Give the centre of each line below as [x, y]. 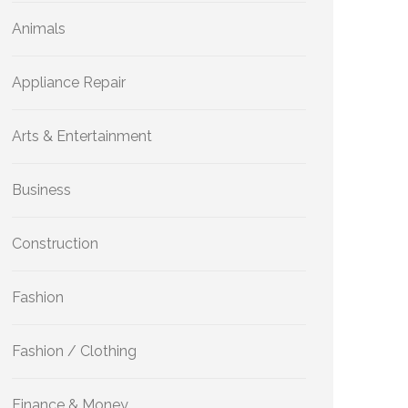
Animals [39, 29]
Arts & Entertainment [82, 136]
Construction [55, 244]
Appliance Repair [69, 82]
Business [41, 190]
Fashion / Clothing [74, 351]
